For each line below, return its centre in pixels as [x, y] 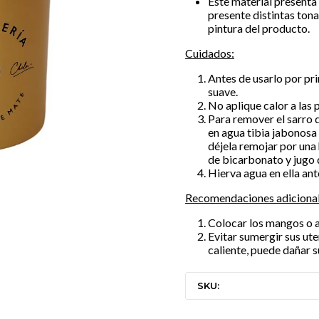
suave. [223, 91]
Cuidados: [210, 53]
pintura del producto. [259, 28]
